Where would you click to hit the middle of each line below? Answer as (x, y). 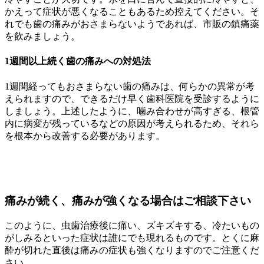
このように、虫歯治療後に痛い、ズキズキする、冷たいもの (132, 226)
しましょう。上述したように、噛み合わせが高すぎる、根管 (132, 111)
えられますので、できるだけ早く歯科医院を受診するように (132, 98)
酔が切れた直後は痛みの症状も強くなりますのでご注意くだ (132, 250)
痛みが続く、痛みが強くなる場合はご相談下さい (128, 201)
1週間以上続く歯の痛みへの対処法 (78, 61)
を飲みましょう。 (42, 37)
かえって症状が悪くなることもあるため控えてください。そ (132, 12)
